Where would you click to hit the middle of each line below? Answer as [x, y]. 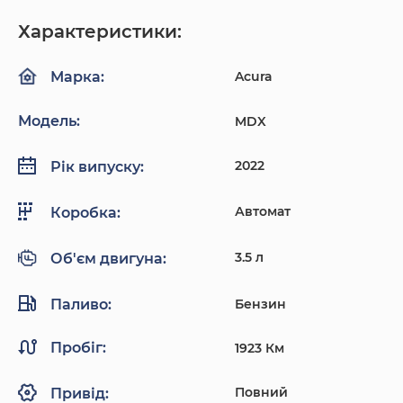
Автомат [262, 212]
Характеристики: [100, 32]
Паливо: [81, 304]
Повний [261, 393]
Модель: [49, 121]
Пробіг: [78, 348]
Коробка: [85, 212]
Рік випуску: [97, 166]
